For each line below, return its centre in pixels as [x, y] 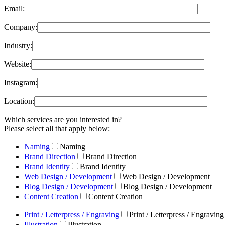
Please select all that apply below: [57, 129]
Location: [19, 101]
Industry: [18, 46]
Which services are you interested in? [63, 120]
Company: [21, 27]
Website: [18, 64]
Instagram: [21, 83]
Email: [14, 9]
